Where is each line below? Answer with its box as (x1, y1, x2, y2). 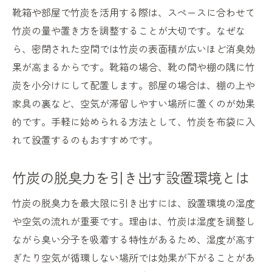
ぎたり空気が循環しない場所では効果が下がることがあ (12, 250, 255, 265)
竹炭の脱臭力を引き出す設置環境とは (12, 167, 250, 188)
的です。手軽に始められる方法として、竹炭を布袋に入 (12, 114, 255, 129)
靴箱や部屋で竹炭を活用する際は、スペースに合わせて (12, 5, 255, 20)
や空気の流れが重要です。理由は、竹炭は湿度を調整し (12, 214, 255, 229)
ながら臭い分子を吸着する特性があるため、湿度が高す (12, 232, 255, 247)
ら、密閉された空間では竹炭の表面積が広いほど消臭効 (12, 41, 255, 56)
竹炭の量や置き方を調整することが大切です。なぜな (12, 23, 245, 38)
